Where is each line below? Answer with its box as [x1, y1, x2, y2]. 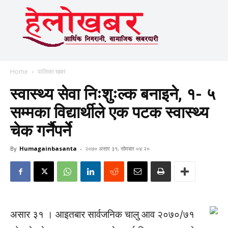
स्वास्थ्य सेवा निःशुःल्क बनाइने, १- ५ [10, 84, 215, 104]
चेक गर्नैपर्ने [10, 121, 71, 140]
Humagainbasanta [19, 145, 77, 152]
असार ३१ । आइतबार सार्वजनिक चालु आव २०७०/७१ [10, 209, 194, 220]
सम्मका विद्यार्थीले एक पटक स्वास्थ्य [10, 103, 209, 122]
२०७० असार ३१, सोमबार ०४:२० [85, 145, 150, 152]
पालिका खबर [38, 67, 66, 76]
